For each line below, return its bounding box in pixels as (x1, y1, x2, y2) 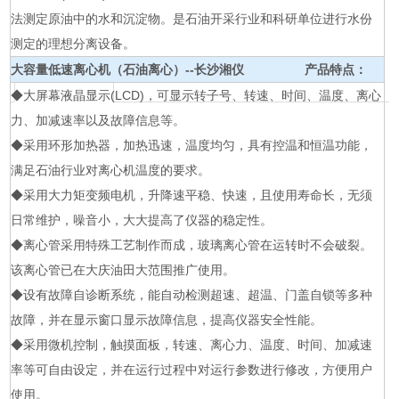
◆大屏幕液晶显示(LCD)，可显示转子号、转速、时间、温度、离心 (11, 88, 382, 102)
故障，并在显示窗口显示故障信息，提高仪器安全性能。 (11, 313, 323, 327)
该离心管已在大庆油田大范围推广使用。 (11, 263, 236, 277)
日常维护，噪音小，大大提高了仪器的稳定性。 (11, 213, 273, 227)
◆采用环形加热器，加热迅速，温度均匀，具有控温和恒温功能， (11, 138, 373, 152)
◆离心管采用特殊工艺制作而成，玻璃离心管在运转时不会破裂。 (11, 238, 373, 252)
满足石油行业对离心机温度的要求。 (11, 163, 211, 177)
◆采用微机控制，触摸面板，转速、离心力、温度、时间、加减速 (11, 338, 373, 352)
